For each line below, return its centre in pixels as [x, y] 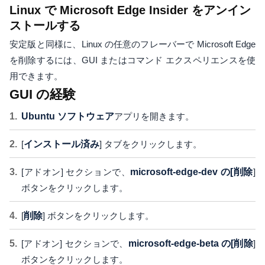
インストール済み [62, 144]
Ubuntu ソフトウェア [68, 117]
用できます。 [36, 76]
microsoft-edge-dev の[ [182, 172]
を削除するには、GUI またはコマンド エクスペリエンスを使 [132, 60]
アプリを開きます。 [154, 117]
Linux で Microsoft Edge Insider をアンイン [130, 10]
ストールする [45, 26]
